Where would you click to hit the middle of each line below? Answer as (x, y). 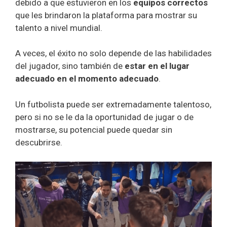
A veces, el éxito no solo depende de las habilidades (113, 53)
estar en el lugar (157, 66)
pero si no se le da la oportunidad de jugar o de (104, 117)
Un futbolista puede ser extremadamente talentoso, (113, 104)
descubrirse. (39, 142)
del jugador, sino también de (70, 66)
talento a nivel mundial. (60, 28)
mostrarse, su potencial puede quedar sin (94, 129)
